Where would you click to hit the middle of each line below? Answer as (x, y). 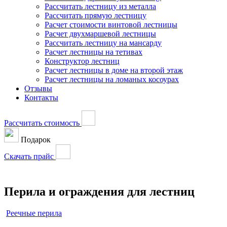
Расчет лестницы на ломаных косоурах (112, 79)
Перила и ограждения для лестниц (99, 191)
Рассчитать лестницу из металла (100, 6)
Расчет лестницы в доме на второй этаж (114, 70)
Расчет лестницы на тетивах (93, 52)
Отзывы (38, 88)
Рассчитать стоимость (43, 123)
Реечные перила (34, 213)
